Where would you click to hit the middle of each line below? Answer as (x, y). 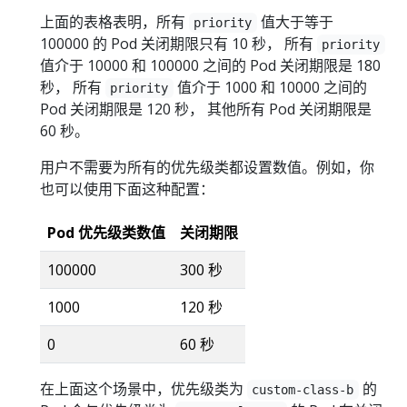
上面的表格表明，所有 (114, 21)
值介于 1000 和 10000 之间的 (270, 87)
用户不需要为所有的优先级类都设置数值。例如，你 (207, 167)
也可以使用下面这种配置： (127, 189)
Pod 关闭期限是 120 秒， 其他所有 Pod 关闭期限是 (206, 109)
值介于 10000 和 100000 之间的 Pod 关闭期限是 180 (210, 65)
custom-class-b (303, 389)
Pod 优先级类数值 (106, 232)
